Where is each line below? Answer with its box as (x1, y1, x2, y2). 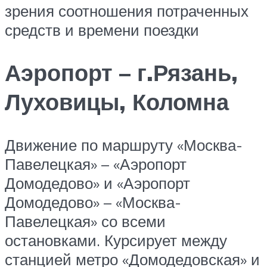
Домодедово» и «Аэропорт (5, 173, 190, 193)
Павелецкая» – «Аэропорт (5, 154, 187, 174)
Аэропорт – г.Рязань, (5, 58, 238, 88)
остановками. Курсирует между (5, 231, 227, 250)
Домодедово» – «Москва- (5, 193, 181, 212)
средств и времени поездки (5, 20, 199, 39)
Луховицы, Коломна (5, 87, 229, 117)
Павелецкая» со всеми (5, 212, 166, 231)
